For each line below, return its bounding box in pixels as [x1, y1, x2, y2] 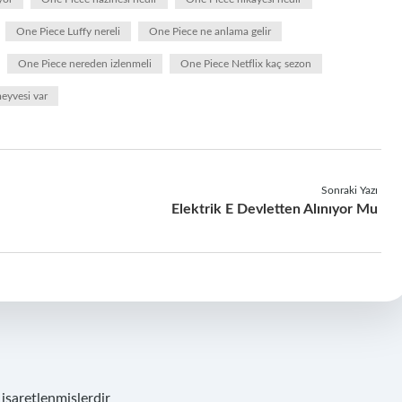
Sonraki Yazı [320, 185, 378, 196]
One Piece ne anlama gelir [149, 26, 271, 37]
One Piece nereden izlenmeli [18, 58, 152, 69]
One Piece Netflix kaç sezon [180, 58, 311, 69]
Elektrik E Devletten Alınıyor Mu [170, 202, 378, 216]
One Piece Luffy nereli [16, 26, 120, 37]
